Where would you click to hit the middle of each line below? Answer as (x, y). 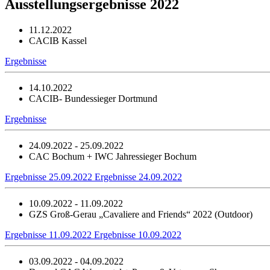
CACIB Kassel (58, 40)
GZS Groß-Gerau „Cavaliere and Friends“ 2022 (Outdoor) (141, 214)
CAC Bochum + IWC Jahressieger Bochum (113, 156)
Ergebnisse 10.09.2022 (138, 234)
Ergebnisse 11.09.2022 (49, 234)
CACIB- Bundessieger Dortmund (93, 98)
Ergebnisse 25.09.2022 (50, 177)
